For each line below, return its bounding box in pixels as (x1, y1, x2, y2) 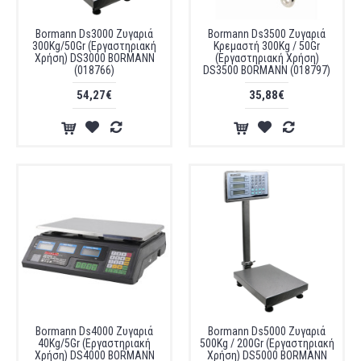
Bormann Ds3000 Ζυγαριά (35, 27, 153, 40)
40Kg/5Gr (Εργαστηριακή (38, 337, 151, 350)
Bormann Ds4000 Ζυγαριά (35, 325, 153, 338)
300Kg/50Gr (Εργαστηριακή (32, 39, 156, 52)
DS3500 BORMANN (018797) (203, 64, 330, 77)
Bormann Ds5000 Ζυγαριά (208, 325, 326, 338)
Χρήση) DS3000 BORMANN (34, 52, 155, 64)
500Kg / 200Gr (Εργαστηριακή (199, 337, 334, 350)
